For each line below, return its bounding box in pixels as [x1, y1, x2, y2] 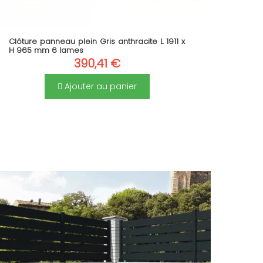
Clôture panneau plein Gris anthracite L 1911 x [9, 36, 186, 48]
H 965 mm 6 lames [9, 45, 84, 56]
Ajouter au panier [62, 80, 137, 92]
